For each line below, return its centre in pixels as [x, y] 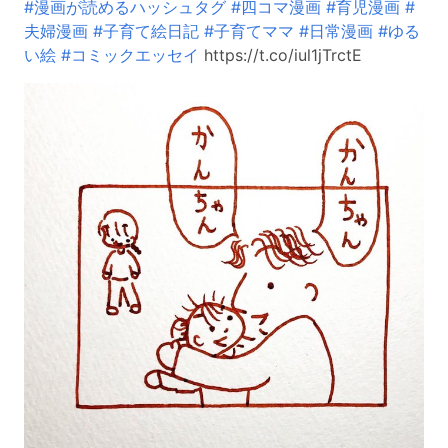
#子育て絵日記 [146, 30]
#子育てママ [249, 30]
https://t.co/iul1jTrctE [280, 54]
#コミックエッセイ [130, 54]
